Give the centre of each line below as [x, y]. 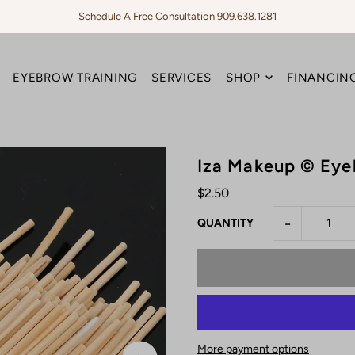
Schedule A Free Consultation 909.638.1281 [177, 16]
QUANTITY [225, 223]
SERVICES [182, 78]
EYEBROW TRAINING [75, 78]
